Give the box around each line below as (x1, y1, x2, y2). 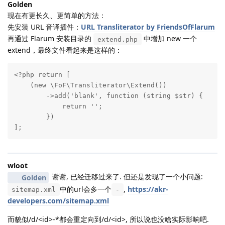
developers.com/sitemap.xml (8, 195, 109, 205)
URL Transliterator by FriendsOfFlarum (81, 22, 215, 32)
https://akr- (128, 184, 168, 194)
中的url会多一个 (60, 184, 111, 194)
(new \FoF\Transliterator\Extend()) (14, 81, 167, 89)
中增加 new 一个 (142, 34, 197, 44)
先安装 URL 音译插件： (8, 22, 81, 32)
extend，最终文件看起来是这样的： (8, 45, 122, 55)
